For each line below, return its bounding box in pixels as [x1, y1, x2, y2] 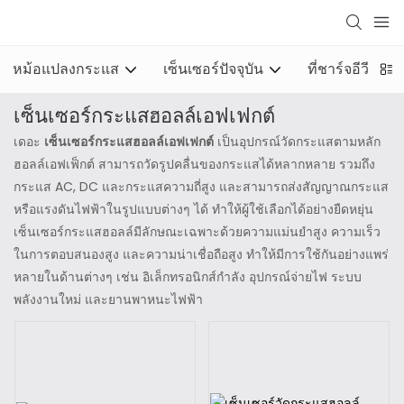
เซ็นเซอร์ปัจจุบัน [163, 59, 263, 79]
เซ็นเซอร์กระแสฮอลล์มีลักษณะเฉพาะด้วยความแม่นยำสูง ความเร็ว [14, 222, 381, 241]
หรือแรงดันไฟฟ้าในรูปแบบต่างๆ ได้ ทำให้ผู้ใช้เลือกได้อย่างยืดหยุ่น [14, 199, 373, 218]
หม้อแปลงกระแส [13, 59, 119, 79]
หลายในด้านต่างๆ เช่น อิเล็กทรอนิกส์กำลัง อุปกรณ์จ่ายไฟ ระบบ [14, 267, 362, 286]
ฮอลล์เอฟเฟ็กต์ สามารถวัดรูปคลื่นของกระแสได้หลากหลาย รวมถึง [14, 154, 375, 173]
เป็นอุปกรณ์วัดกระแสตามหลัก [217, 132, 381, 151]
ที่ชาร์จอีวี [308, 59, 369, 79]
